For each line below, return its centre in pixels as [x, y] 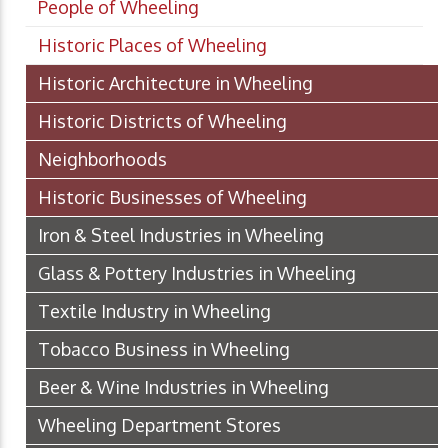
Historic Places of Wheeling [152, 44]
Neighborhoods [102, 158]
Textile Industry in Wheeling [154, 310]
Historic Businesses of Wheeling [172, 196]
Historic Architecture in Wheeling [175, 82]
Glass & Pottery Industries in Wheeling [197, 272]
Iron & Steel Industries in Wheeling [181, 234]
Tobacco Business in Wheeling [164, 348]
